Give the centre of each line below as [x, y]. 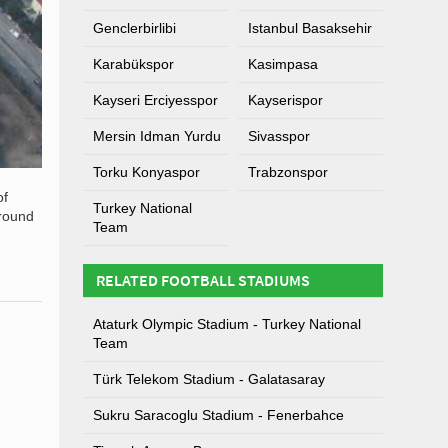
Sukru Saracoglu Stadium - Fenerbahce [218, 415]
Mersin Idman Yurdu [157, 136]
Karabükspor [133, 64]
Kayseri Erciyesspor [155, 100]
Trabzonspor [288, 172]
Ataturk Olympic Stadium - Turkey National [227, 324]
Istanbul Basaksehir [310, 28]
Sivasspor [279, 136]
